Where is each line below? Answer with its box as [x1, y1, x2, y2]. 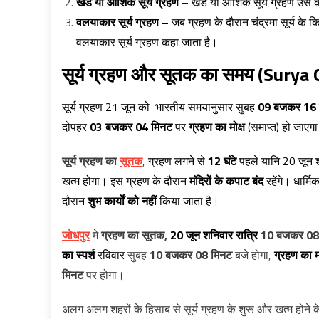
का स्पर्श [62, 246, 98, 263]
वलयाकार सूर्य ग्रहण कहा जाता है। [76, 33, 218, 51]
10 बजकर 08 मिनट [150, 246, 232, 263]
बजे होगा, [232, 246, 271, 263]
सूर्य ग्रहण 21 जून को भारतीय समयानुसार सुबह [62, 98, 258, 115]
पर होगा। [83, 266, 125, 283]
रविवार [98, 246, 125, 263]
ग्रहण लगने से [148, 152, 208, 169]
